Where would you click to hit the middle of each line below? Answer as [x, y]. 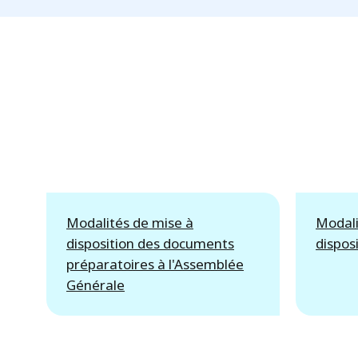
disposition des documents [150, 243]
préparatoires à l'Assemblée [155, 264]
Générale [95, 284]
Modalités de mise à [130, 222]
